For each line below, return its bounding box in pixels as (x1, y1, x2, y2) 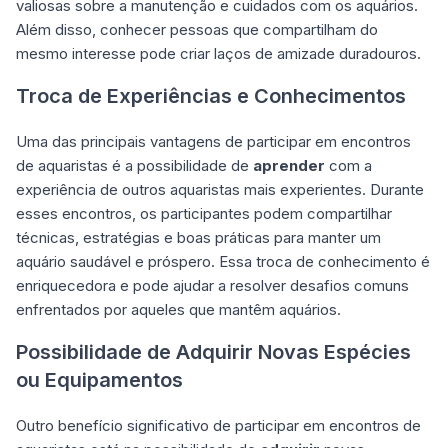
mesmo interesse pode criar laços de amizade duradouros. (16, 44, 421, 63)
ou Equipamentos (16, 368, 183, 392)
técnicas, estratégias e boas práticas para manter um (16, 228, 381, 247)
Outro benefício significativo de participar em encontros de (16, 416, 421, 435)
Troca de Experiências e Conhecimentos (16, 84, 406, 108)
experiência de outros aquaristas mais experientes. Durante (16, 180, 424, 199)
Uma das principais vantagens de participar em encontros (16, 132, 411, 151)
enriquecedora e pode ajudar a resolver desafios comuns (16, 276, 409, 295)
